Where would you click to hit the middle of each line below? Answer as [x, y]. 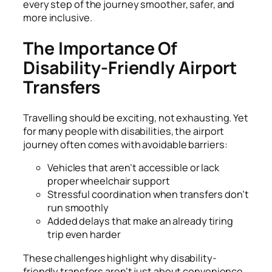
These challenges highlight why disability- [120, 258]
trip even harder [84, 235]
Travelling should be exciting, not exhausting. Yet [136, 118]
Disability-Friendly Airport [130, 67]
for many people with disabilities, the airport [124, 131]
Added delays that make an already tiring [140, 221]
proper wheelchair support [109, 181]
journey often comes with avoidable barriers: [125, 145]
